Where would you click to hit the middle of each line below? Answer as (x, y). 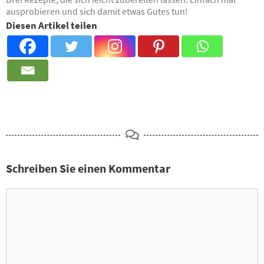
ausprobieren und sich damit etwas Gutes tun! (97, 11)
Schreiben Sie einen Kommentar (88, 169)
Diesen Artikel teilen (52, 26)
